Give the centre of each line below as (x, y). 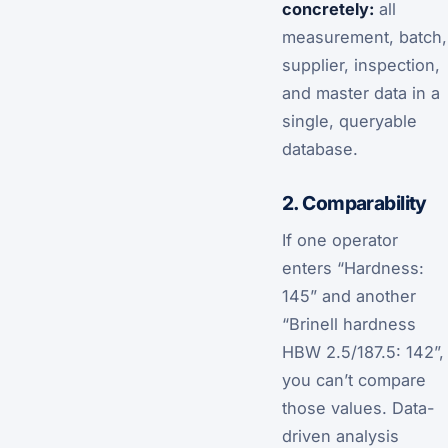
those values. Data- (358, 407)
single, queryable (349, 120)
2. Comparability (354, 203)
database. (320, 148)
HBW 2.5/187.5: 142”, (363, 351)
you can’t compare (354, 379)
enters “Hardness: (353, 267)
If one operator (340, 239)
